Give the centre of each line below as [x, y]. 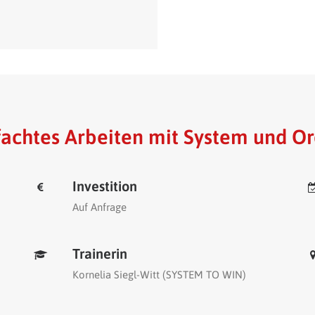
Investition [105, 186]
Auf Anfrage [99, 207]
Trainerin [100, 253]
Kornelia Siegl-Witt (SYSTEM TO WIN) [159, 275]
